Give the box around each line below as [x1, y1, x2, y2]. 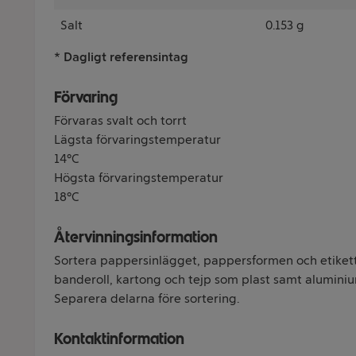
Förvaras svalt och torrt [54, 113, 187, 128]
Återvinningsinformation [54, 227, 218, 246]
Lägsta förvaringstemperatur [54, 132, 221, 147]
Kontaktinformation [54, 329, 184, 348]
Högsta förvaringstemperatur [54, 170, 223, 185]
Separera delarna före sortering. [54, 291, 239, 306]
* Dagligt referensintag [54, 49, 188, 64]
